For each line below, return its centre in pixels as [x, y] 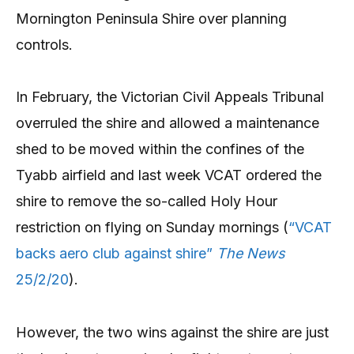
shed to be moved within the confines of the [160, 149]
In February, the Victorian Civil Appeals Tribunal [170, 97]
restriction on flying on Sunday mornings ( [152, 228]
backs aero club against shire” [116, 254]
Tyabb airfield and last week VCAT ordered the [169, 175]
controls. [44, 44]
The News [251, 254]
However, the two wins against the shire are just [172, 332]
